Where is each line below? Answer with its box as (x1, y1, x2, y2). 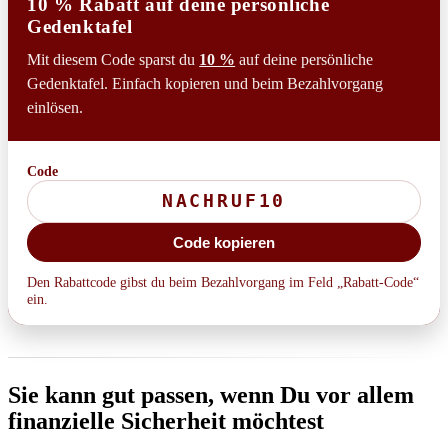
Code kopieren (173, 234, 275, 252)
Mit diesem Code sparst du (27, 50, 200, 68)
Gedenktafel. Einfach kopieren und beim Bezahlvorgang (27, 74, 384, 92)
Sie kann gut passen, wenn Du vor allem (8, 382, 414, 409)
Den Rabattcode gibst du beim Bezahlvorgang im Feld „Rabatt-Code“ (27, 273, 420, 290)
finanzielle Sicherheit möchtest (8, 408, 324, 435)
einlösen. (27, 98, 84, 116)
